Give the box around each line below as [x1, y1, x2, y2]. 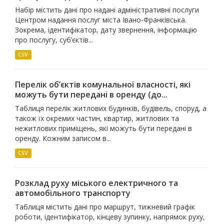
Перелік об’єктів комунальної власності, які [15, 79, 190, 90]
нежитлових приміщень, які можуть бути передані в [15, 123, 192, 133]
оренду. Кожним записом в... [15, 133, 111, 143]
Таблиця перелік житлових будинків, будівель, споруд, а [15, 103, 206, 113]
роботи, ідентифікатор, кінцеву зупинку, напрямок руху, [15, 212, 205, 221]
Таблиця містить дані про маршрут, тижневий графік [15, 202, 195, 211]
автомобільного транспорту [15, 187, 130, 198]
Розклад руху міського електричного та [15, 177, 178, 188]
